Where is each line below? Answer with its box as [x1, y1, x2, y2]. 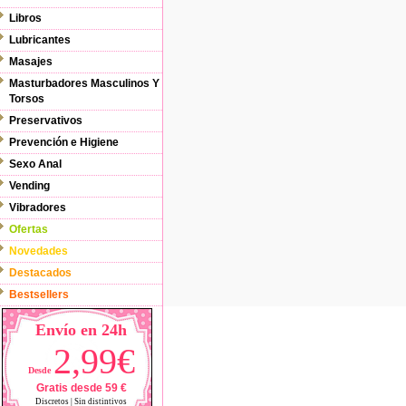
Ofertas [9, 223, 48, 236]
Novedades [9, 245, 68, 257]
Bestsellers [9, 288, 69, 301]
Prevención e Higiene [9, 136, 119, 149]
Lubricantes [9, 34, 71, 46]
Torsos [9, 92, 44, 105]
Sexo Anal [9, 158, 62, 170]
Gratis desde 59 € [35, 382, 127, 394]
